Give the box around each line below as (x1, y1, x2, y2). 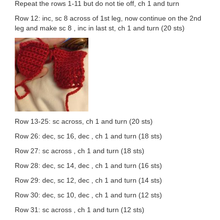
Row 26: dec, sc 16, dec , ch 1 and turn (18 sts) (15, 132, 162, 140)
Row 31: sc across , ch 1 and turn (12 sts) (15, 206, 144, 214)
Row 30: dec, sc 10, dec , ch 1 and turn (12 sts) (15, 191, 162, 199)
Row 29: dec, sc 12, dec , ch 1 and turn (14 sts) (15, 176, 162, 185)
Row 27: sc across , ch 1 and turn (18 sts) (15, 147, 144, 155)
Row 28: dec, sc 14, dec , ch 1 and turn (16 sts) (15, 162, 162, 170)
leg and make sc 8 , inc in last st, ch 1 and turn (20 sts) (15, 24, 185, 32)
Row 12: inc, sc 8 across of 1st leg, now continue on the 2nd (15, 14, 201, 23)
